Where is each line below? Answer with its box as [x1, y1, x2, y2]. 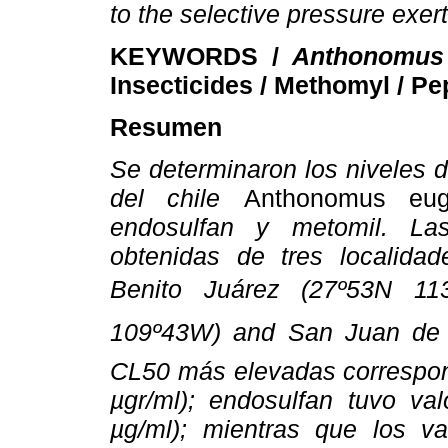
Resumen [110, 112, 222, 141]
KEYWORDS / [110, 41, 292, 70]
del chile [110, 184, 244, 213]
